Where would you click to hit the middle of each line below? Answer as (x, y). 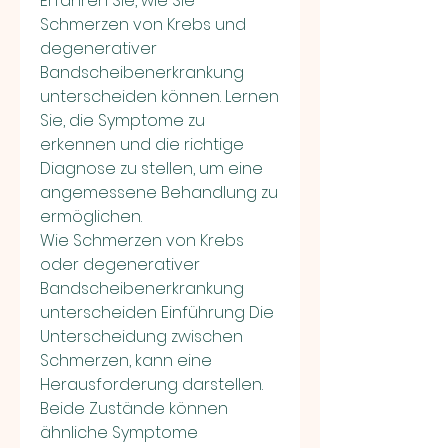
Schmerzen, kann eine (126, 361)
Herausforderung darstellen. (151, 385)
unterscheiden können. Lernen (159, 97)
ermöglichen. (91, 217)
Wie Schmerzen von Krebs (142, 241)
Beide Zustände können (134, 409)
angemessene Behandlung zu (159, 193)
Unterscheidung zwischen (141, 337)
